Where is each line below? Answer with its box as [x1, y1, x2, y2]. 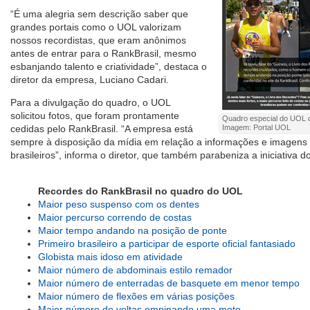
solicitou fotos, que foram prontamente [10, 110, 179, 121]
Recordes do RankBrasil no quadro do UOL [38, 185, 243, 197]
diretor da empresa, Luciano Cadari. [10, 74, 169, 85]
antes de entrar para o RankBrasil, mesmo [10, 48, 197, 59]
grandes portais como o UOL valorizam [10, 21, 181, 33]
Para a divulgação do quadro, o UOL [10, 97, 170, 108]
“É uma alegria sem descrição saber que [10, 8, 188, 19]
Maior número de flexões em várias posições [38, 291, 235, 302]
